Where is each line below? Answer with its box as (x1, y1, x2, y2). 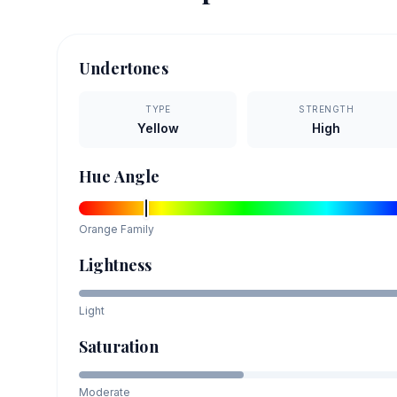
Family (118, 222, 154, 237)
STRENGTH (299, 104, 354, 115)
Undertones (79, 58, 168, 80)
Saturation (79, 336, 159, 358)
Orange (79, 222, 118, 237)
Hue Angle (79, 166, 160, 188)
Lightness (79, 254, 152, 276)
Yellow (136, 121, 179, 136)
